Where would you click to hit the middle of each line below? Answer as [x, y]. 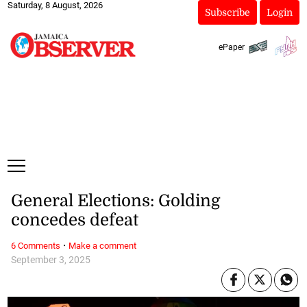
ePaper [231, 47]
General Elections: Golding [115, 201]
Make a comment [102, 245]
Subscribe [227, 12]
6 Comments [35, 245]
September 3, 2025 [50, 260]
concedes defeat [74, 220]
